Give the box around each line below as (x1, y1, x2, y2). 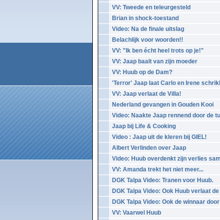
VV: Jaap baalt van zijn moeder (112, 58, 197, 65)
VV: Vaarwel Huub (112, 209, 161, 216)
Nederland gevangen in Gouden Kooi (112, 101, 214, 108)
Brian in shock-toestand (112, 15, 179, 22)
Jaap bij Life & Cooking (112, 123, 176, 130)
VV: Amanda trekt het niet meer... (112, 166, 203, 173)
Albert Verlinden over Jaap (112, 144, 186, 151)
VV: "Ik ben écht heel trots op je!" (112, 47, 204, 54)
